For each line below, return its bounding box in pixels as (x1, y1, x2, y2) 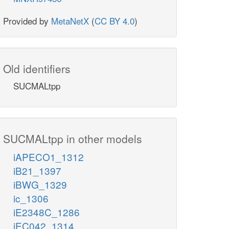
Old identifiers (3, 61, 71, 77)
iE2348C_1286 (13, 205, 80, 219)
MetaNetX (51, 14, 89, 28)
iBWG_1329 (13, 177, 67, 192)
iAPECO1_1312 (13, 150, 84, 164)
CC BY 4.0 (95, 14, 134, 28)
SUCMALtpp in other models (3, 131, 142, 147)
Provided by (3, 14, 51, 28)
